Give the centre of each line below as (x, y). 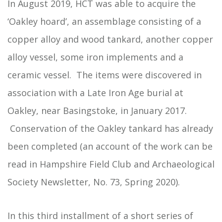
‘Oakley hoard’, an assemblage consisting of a (104, 21)
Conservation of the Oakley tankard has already (110, 128)
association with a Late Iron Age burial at (95, 93)
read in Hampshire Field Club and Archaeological (111, 164)
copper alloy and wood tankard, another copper (110, 39)
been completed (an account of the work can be (110, 146)
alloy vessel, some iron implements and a (95, 57)
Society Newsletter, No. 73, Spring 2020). (94, 182)
